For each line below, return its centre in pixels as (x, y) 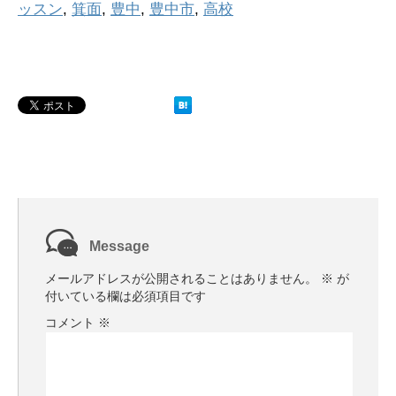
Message (119, 247)
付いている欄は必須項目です (126, 297)
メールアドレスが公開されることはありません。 (181, 279)
